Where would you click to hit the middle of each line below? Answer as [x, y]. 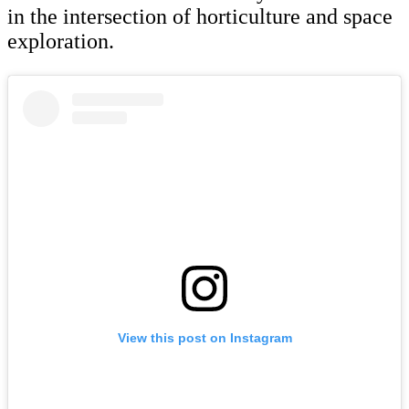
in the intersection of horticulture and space [200, 17]
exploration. [61, 42]
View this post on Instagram [204, 337]
